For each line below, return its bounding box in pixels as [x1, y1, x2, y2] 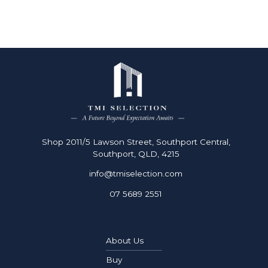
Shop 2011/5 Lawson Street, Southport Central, [41, 136, 230, 147]
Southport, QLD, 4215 [92, 148, 179, 159]
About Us [106, 236, 144, 246]
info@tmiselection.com [89, 169, 183, 179]
